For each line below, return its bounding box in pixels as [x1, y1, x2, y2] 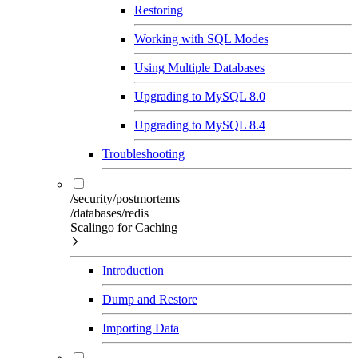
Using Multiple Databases [134, 60, 265, 74]
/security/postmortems [70, 191, 180, 205]
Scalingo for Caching [70, 220, 177, 234]
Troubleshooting [102, 146, 185, 161]
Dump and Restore [102, 292, 197, 306]
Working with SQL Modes [134, 31, 268, 46]
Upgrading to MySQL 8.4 [134, 117, 265, 132]
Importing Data [102, 320, 179, 335]
